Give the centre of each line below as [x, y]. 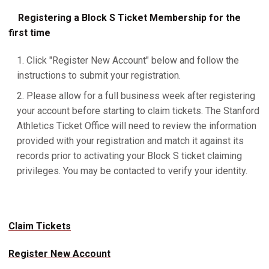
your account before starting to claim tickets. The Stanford [138, 110]
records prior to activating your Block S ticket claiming [129, 156]
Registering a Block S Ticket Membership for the [129, 17]
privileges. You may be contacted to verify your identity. [132, 171]
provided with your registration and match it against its [130, 141]
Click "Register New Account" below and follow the [133, 60]
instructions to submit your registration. [99, 75]
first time [29, 32]
